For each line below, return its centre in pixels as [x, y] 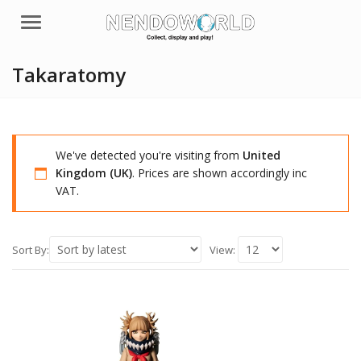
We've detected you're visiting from [149, 156]
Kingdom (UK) [94, 173]
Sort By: [31, 249]
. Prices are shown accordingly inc [220, 173]
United [261, 156]
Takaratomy [69, 75]
